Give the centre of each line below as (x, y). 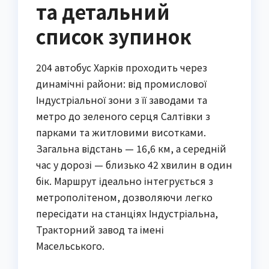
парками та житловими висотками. (121, 132)
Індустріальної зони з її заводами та (122, 99)
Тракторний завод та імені (100, 229)
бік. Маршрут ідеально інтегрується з (125, 180)
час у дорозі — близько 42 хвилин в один (134, 164)
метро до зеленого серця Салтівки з (123, 116)
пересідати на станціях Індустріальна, (127, 213)
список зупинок (114, 36)
